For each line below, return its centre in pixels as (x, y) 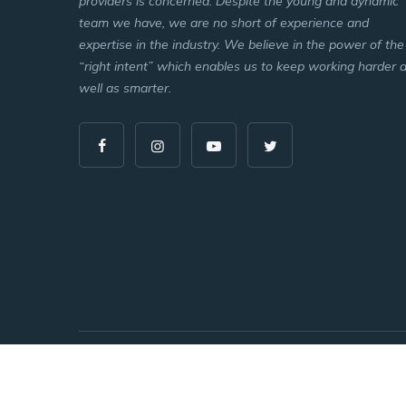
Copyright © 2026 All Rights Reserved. (190, 370)
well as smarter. (125, 88)
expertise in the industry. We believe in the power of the (242, 44)
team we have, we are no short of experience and (224, 23)
